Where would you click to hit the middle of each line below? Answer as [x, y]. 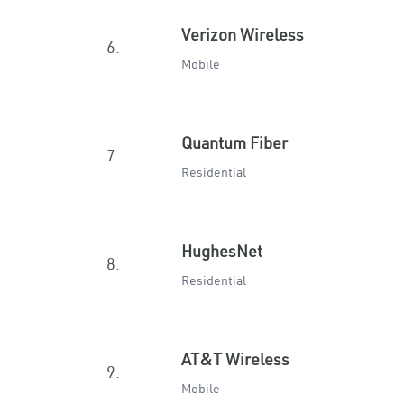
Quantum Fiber [234, 143]
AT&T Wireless [235, 359]
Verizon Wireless [243, 35]
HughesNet [222, 251]
